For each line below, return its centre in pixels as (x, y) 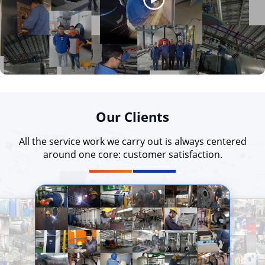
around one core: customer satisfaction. (132, 154)
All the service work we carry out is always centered (132, 141)
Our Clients (132, 117)
